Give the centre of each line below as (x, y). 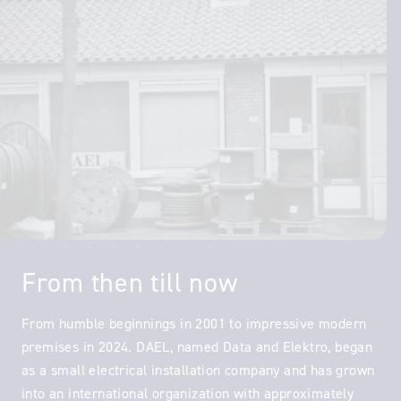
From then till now (130, 283)
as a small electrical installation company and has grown (198, 370)
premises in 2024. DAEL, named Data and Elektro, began (197, 347)
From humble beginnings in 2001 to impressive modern (194, 324)
